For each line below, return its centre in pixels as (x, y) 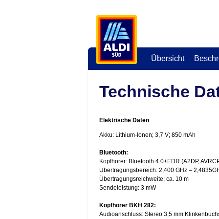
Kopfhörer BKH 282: (127, 205)
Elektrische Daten (124, 120)
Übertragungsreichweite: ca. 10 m (144, 179)
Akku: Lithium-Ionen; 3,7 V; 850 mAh (147, 135)
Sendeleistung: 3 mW (127, 188)
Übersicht (167, 58)
